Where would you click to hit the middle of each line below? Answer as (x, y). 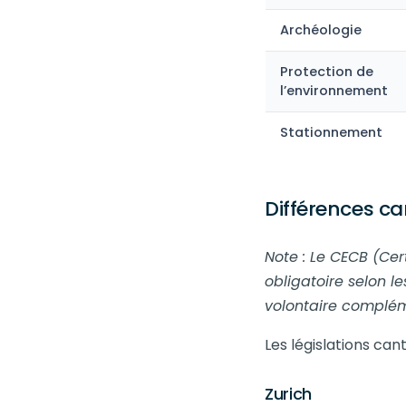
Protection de (327, 72)
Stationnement (331, 132)
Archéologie (321, 30)
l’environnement (334, 91)
